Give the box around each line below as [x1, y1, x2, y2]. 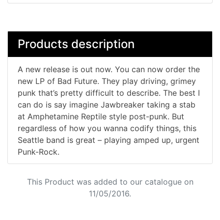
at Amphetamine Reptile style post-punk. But [18, 111, 184, 121]
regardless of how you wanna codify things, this [18, 123, 196, 133]
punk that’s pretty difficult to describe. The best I [18, 87, 200, 98]
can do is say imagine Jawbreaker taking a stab [18, 99, 195, 110]
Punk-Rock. [18, 146, 59, 157]
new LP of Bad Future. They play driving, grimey [18, 76, 196, 86]
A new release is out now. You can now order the [18, 64, 200, 74]
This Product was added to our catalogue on [27, 176, 193, 187]
